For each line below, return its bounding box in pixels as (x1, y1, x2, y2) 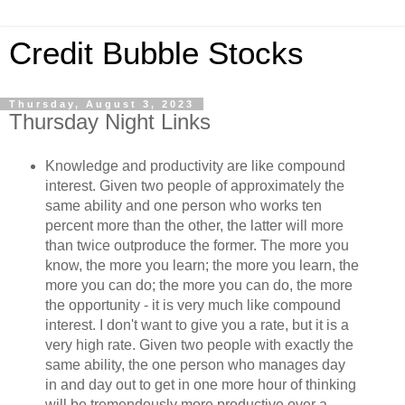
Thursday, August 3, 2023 (9, 99, 194, 109)
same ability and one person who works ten (44, 197, 322, 213)
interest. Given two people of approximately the (44, 177, 344, 193)
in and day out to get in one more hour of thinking (44, 376, 356, 392)
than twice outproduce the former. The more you (44, 237, 349, 253)
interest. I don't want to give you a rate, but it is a (44, 316, 349, 333)
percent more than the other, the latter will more (44, 217, 344, 233)
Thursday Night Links (9, 109, 211, 134)
